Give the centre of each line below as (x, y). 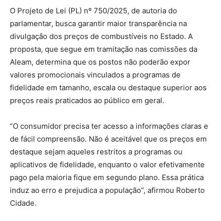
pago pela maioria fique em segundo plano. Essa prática (107, 178)
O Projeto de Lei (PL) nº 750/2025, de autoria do (93, 11)
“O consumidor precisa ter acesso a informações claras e (109, 126)
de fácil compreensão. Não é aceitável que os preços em (108, 139)
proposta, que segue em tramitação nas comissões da (104, 49)
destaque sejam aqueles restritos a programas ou (96, 152)
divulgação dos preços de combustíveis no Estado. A (101, 37)
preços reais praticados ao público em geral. (87, 101)
